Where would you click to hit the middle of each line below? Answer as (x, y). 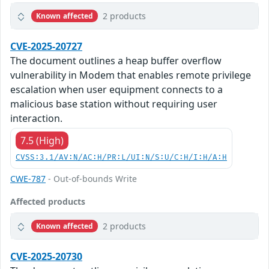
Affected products (48, 202)
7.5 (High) (42, 141)
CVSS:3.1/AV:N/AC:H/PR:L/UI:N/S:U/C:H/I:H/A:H (121, 158)
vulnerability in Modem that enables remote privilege (131, 75)
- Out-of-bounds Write (91, 179)
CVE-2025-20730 (46, 257)
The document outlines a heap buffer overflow (116, 61)
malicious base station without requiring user (114, 104)
